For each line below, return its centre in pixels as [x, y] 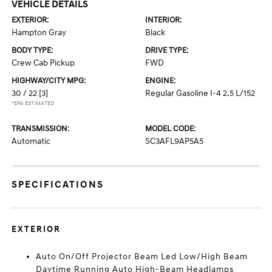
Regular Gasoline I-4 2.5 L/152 [200, 93]
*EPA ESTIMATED [33, 104]
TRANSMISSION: [41, 129]
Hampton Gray [39, 32]
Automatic [31, 141]
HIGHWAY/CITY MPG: [49, 81]
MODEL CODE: [170, 129]
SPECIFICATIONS [58, 185]
